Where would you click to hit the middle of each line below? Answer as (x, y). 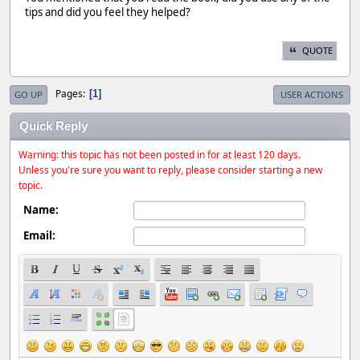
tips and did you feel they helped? (108, 12)
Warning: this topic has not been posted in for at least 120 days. (160, 154)
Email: (39, 235)
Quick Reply (53, 126)
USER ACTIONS (312, 94)
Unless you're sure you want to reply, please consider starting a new (170, 170)
